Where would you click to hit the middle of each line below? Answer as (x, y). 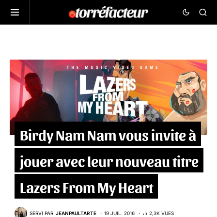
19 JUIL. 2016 (119, 213)
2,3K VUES (162, 213)
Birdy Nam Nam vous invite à (108, 134)
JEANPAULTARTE (76, 213)
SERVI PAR (41, 213)
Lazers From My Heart (86, 186)
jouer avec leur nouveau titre (109, 160)
